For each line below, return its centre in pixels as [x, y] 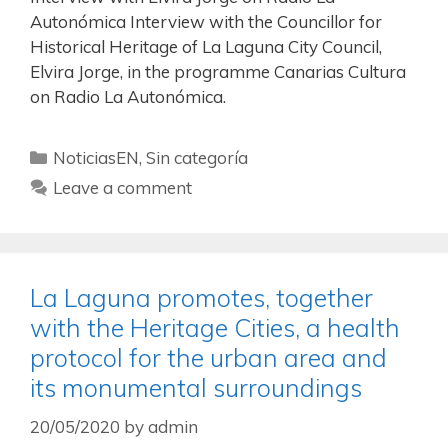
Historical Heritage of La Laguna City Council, [206, 47]
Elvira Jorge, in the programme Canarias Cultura [218, 72]
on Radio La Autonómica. [130, 97]
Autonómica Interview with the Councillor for [206, 22]
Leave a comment [123, 188]
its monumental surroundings [196, 388]
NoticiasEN [96, 158]
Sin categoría [197, 158]
